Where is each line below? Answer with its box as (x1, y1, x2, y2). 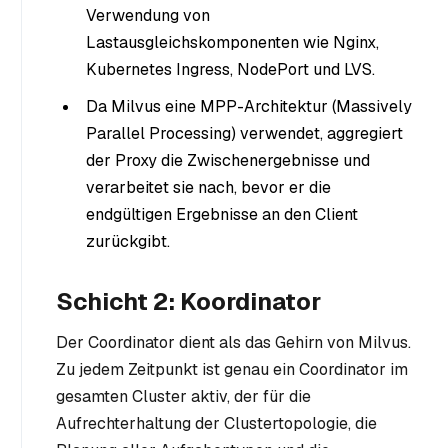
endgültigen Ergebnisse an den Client (86, 203, 358, 225)
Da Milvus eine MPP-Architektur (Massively (86, 95, 412, 117)
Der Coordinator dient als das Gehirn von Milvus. (56, 331, 411, 353)
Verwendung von (86, 4, 210, 26)
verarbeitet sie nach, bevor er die (86, 176, 331, 198)
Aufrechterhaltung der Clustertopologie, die (56, 412, 377, 434)
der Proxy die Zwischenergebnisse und (86, 149, 370, 171)
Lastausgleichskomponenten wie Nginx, (86, 31, 379, 53)
